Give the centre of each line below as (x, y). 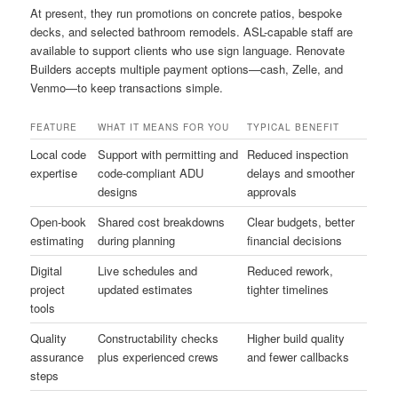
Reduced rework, (291, 270)
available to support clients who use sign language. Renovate (188, 50)
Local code (59, 154)
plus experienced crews (159, 356)
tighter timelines (288, 289)
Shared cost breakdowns (162, 221)
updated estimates (146, 289)
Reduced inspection (298, 154)
